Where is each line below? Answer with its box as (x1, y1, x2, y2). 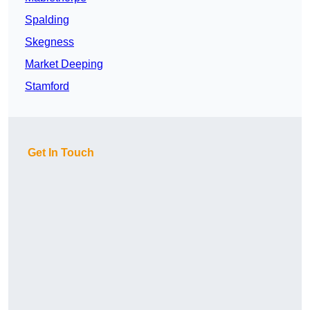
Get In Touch (28, 147, 94, 159)
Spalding (25, 14, 69, 26)
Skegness (25, 36, 74, 48)
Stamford (25, 80, 69, 93)
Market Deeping (25, 58, 103, 71)
